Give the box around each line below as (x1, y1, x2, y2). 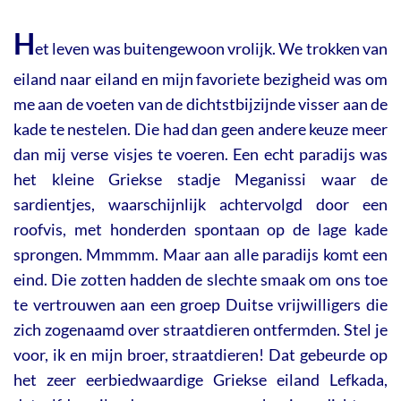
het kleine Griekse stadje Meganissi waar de (13, 169, 388, 190)
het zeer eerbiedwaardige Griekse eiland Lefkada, (13, 370, 388, 390)
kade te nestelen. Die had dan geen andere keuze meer (13, 119, 388, 140)
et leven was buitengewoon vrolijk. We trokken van (35, 38, 388, 59)
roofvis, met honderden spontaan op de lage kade (13, 219, 388, 240)
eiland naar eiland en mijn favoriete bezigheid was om (13, 69, 388, 90)
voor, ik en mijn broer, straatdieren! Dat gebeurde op (13, 345, 388, 365)
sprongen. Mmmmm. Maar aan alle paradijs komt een (13, 244, 388, 265)
